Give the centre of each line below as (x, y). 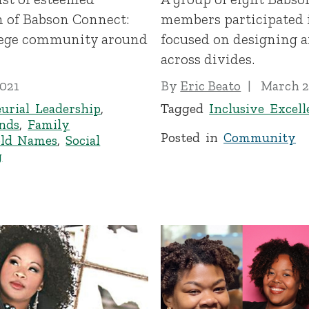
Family (49, 124)
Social (83, 140)
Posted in (192, 137)
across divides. (208, 59)
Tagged (185, 108)
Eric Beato (211, 86)
